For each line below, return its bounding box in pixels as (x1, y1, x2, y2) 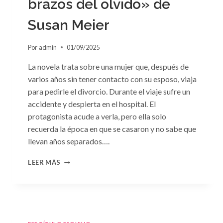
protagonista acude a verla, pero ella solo (28, 111, 166, 121)
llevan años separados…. (28, 136, 110, 146)
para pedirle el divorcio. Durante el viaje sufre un (28, 87, 190, 96)
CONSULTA (60, 156, 98, 164)
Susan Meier (28, 17, 110, 34)
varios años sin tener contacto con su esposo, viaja (28, 74, 197, 84)
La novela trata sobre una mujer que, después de (28, 62, 189, 71)
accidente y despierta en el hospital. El (28, 99, 156, 109)
